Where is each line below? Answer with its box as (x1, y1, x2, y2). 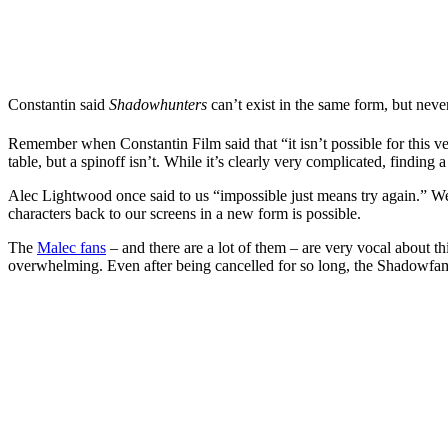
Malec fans (37, 239, 106, 257)
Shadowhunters (109, 95, 207, 113)
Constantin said (8, 95, 109, 113)
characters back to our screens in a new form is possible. (8, 205, 365, 223)
